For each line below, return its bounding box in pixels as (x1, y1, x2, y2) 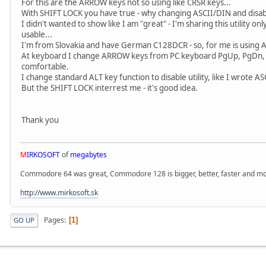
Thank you (21, 114, 59, 125)
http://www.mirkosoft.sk (20, 187, 98, 198)
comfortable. (21, 61, 69, 72)
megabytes (70, 149, 107, 160)
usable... (21, 28, 52, 40)
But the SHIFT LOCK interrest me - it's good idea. (21, 82, 198, 93)
